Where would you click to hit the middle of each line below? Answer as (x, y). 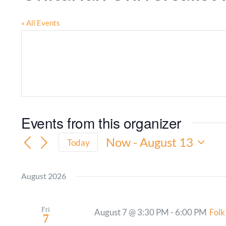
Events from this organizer (101, 122)
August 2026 (44, 176)
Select (122, 156)
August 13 (167, 142)
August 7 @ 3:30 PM (132, 213)
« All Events (41, 22)
